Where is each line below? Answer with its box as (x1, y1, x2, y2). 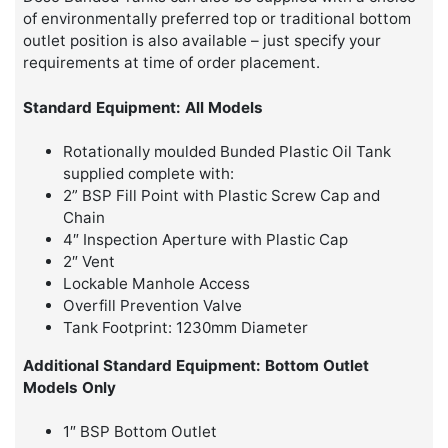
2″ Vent (63, 252, 116, 272)
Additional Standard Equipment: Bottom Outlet (23, 355, 370, 375)
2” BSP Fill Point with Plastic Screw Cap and (63, 186, 381, 206)
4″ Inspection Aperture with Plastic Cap (63, 230, 349, 250)
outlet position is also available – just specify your (23, 30, 382, 50)
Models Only (23, 377, 117, 397)
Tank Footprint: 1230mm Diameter (63, 318, 309, 338)
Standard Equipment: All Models (23, 97, 264, 117)
